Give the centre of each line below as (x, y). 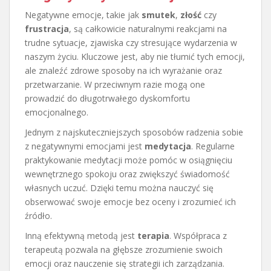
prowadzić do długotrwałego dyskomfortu (107, 98)
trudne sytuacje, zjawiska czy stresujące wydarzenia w (131, 42)
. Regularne (213, 146)
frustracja (47, 28)
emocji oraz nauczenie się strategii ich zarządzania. (125, 263)
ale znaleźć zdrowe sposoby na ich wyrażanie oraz (123, 70)
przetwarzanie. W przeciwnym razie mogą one (115, 84)
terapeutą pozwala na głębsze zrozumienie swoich (124, 249)
